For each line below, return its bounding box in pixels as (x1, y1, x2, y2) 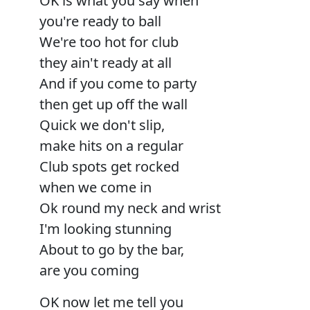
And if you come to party (39, 73, 197, 93)
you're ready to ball (39, 11, 161, 30)
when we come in (39, 177, 152, 197)
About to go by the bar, (39, 239, 184, 259)
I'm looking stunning (39, 219, 172, 238)
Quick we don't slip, (39, 115, 165, 134)
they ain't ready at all (39, 53, 172, 72)
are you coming (39, 260, 139, 280)
